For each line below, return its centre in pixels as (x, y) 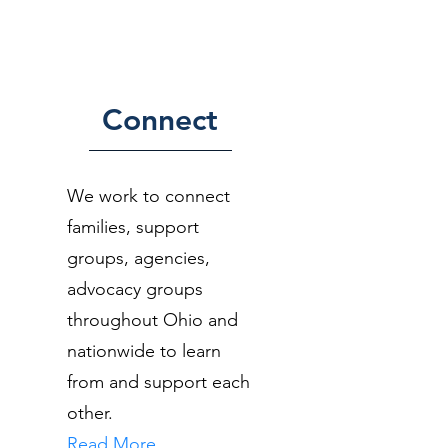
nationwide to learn (144, 351)
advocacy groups (135, 289)
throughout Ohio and (152, 320)
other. (90, 413)
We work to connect (148, 196)
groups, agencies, (138, 258)
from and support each (158, 382)
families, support (133, 227)
